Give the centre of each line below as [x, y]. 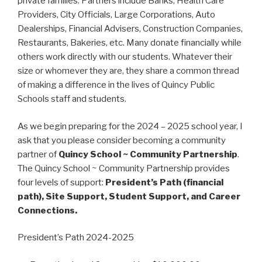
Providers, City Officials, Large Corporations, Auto [116, 15]
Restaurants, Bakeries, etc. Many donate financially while [130, 43]
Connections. [47, 210]
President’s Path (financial [164, 182]
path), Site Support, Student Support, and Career [129, 196]
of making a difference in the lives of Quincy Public [116, 85]
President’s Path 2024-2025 [76, 238]
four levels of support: [61, 182]
